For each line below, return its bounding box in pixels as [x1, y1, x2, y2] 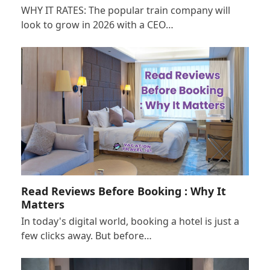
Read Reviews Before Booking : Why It [20, 184, 226, 199]
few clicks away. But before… [20, 229, 152, 243]
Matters [20, 197, 64, 212]
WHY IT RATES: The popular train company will [20, 4, 230, 17]
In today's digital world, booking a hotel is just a [20, 215, 239, 228]
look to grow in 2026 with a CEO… [20, 18, 174, 32]
